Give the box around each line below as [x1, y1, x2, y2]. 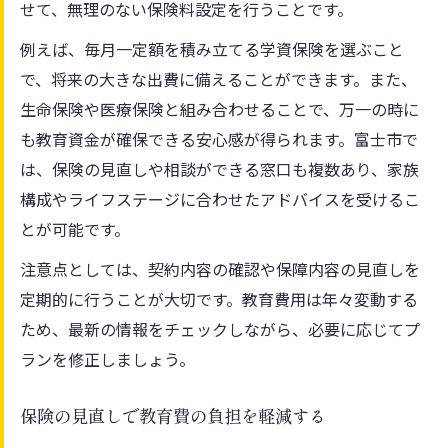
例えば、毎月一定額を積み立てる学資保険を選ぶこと [20, 36, 404, 61]
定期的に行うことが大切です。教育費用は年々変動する [20, 286, 418, 311]
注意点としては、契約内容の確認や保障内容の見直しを [20, 256, 420, 281]
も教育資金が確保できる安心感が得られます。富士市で [20, 126, 418, 151]
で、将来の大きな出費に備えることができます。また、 [20, 66, 417, 91]
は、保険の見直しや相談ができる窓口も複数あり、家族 [20, 156, 419, 181]
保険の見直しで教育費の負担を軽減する [20, 404, 326, 428]
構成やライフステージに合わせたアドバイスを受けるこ [20, 186, 420, 211]
